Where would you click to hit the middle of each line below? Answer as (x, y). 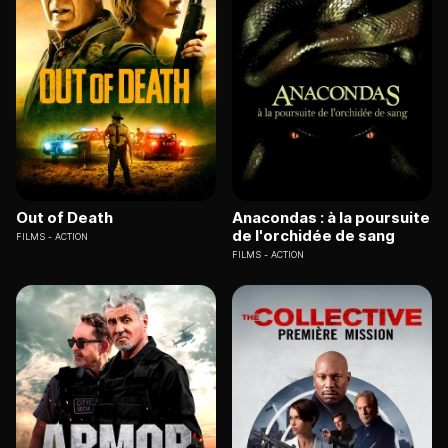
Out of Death (64, 218)
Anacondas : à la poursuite (331, 218)
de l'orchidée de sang (313, 236)
